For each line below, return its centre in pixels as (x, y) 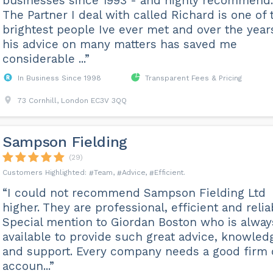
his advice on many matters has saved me (119, 44)
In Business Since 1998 (59, 78)
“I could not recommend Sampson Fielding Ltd (134, 193)
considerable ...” (46, 59)
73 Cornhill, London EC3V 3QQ (72, 101)
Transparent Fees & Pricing (193, 78)
